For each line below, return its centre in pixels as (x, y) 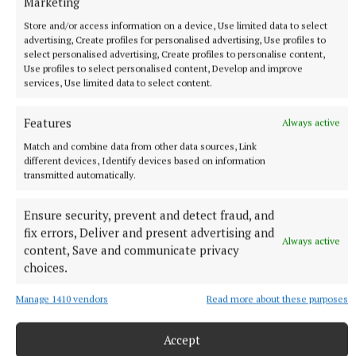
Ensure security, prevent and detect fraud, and (149, 215)
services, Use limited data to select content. (118, 82)
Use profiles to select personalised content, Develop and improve (163, 68)
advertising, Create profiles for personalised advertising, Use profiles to (175, 39)
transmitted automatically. (80, 174)
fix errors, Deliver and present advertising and (149, 232)
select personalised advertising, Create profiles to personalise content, (174, 54)
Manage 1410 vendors (62, 298)
